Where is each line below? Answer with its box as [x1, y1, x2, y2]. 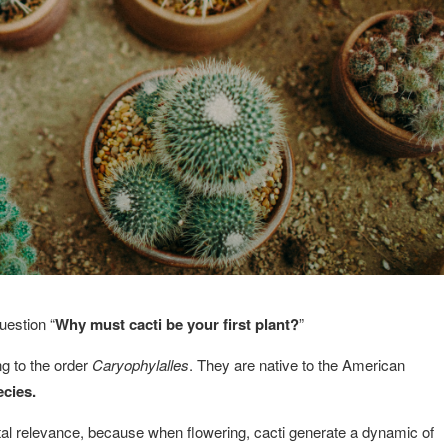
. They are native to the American [189, 353, 405, 375]
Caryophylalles [92, 353, 189, 375]
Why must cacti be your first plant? [55, 312, 299, 335]
